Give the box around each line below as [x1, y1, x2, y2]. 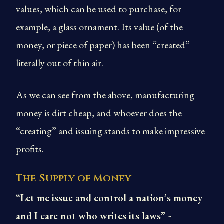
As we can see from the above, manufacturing [16, 88, 194, 101]
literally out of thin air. [16, 56, 103, 69]
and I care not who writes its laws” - [16, 209, 171, 222]
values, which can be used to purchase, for [16, 2, 181, 15]
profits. [16, 142, 44, 155]
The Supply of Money [16, 171, 131, 185]
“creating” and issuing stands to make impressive [16, 124, 205, 137]
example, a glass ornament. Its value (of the [16, 20, 183, 33]
